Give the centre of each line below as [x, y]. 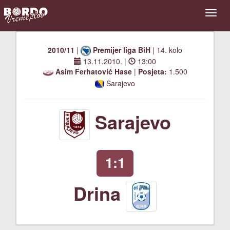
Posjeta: [152, 72]
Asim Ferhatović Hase [93, 72]
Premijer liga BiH [122, 50]
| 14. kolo [166, 50]
